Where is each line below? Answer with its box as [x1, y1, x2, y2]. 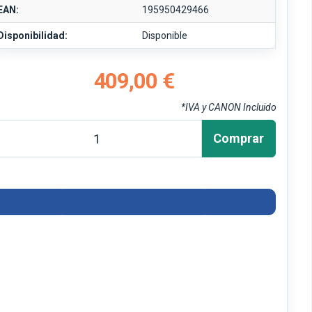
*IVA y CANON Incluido [180, 102, 276, 113]
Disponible [142, 30, 188, 41]
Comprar [213, 131, 265, 146]
